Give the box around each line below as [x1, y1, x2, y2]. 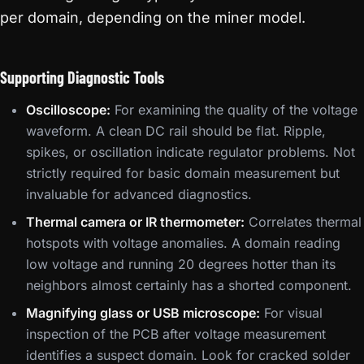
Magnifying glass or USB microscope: [26, 305, 260, 321]
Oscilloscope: [26, 102, 110, 118]
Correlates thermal [245, 214, 362, 230]
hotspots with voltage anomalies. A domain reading [26, 235, 340, 251]
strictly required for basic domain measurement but [26, 165, 340, 181]
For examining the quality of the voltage [110, 102, 357, 118]
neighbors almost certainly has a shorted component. [26, 277, 352, 293]
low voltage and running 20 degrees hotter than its [26, 256, 336, 272]
